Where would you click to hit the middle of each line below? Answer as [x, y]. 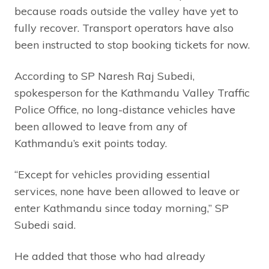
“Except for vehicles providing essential [112, 174]
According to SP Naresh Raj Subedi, [104, 76]
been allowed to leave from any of [101, 126]
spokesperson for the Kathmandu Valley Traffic [132, 92]
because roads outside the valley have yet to [126, 11]
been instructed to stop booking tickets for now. [132, 44]
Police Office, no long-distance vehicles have [125, 109]
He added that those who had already [110, 256]
